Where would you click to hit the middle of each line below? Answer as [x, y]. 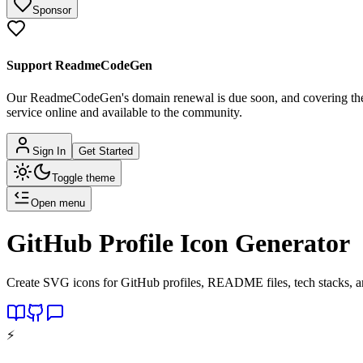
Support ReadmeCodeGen [79, 66]
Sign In [49, 151]
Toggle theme [83, 177]
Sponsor [52, 10]
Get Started [106, 151]
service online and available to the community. [124, 112]
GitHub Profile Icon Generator [178, 243]
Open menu [58, 203]
